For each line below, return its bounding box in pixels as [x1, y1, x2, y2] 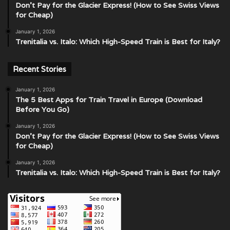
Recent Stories [13, 64, 66, 74]
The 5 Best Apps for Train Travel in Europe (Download [15, 94, 202, 104]
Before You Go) [15, 104, 69, 114]
